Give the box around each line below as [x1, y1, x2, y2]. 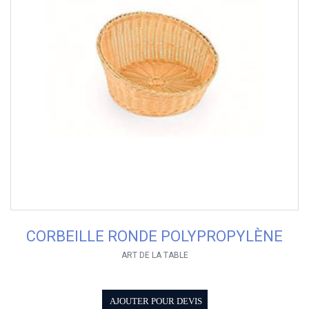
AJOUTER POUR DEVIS [109, 297, 202, 307]
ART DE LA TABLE [121, 250, 188, 261]
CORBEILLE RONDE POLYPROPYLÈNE [26, 228, 283, 246]
